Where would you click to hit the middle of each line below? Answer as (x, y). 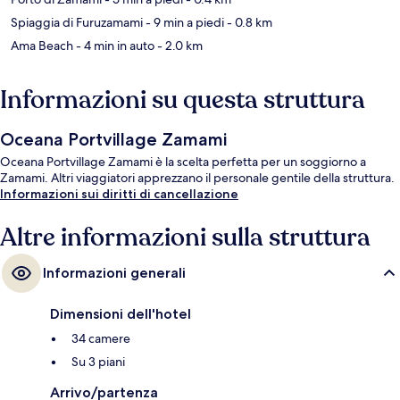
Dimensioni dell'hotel (121, 314)
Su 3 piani (98, 362)
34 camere (101, 339)
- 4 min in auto (114, 46)
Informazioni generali (114, 273)
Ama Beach (42, 46)
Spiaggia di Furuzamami (77, 23)
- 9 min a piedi (183, 23)
